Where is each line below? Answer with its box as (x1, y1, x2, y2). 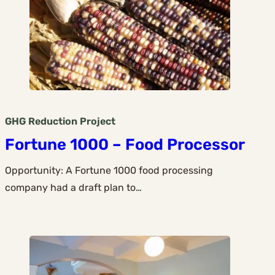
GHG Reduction (5, 115, 77, 127)
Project (80, 115, 115, 127)
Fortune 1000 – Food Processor (5, 135, 245, 154)
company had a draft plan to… (5, 182, 142, 194)
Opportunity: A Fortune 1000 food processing (5, 165, 213, 177)
